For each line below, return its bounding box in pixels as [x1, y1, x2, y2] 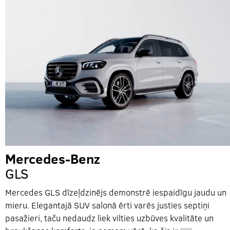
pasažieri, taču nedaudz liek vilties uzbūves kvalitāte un [5, 212, 214, 224]
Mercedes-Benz [5, 149, 100, 167]
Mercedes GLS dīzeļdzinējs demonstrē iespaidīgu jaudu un [5, 186, 226, 198]
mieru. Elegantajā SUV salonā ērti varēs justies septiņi [5, 199, 209, 211]
